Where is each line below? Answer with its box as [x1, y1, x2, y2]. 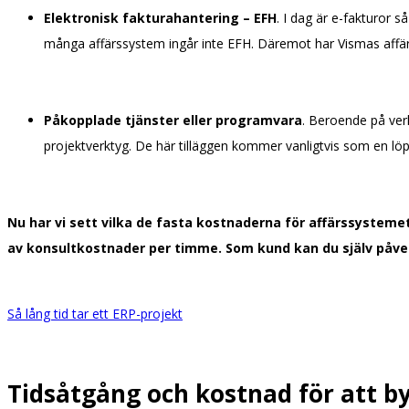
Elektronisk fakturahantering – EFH [44, 9, 277, 27]
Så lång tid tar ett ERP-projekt [7, 305, 183, 323]
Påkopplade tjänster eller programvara [44, 111, 302, 130]
